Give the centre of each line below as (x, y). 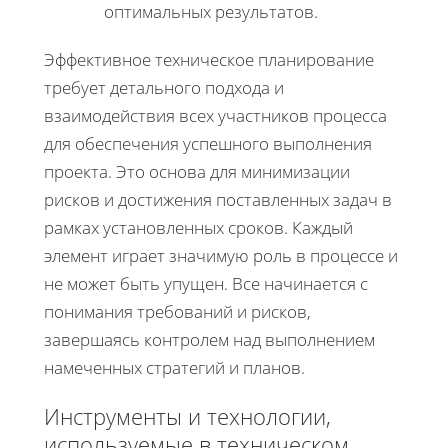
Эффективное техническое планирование (209, 59)
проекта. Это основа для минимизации (197, 171)
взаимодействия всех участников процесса (215, 115)
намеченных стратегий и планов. (174, 367)
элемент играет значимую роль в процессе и (221, 255)
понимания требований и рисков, (177, 311)
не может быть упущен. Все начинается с (206, 283)
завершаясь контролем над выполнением (209, 339)
